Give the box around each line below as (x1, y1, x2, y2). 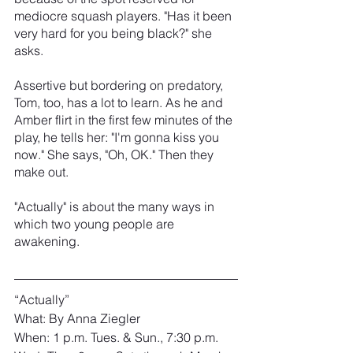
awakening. (14, 232, 80, 249)
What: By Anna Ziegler (14, 310, 140, 326)
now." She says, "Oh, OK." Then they (14, 146, 217, 162)
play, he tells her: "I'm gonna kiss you (14, 128, 222, 145)
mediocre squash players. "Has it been (14, 7, 235, 24)
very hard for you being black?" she (14, 24, 215, 41)
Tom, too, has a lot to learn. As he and (14, 94, 226, 110)
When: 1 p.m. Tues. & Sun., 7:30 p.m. (14, 329, 221, 345)
